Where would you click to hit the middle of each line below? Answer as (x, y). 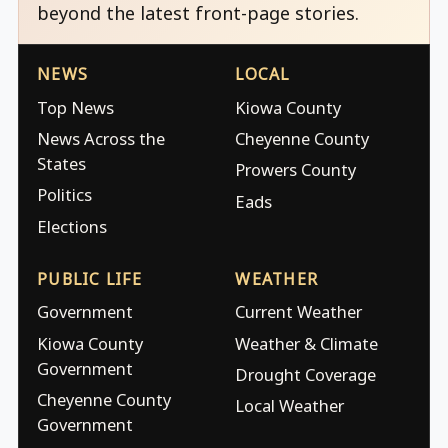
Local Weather (290, 406)
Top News (75, 107)
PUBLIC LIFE (89, 278)
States (61, 164)
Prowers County (296, 170)
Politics (64, 195)
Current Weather (299, 312)
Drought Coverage (306, 374)
